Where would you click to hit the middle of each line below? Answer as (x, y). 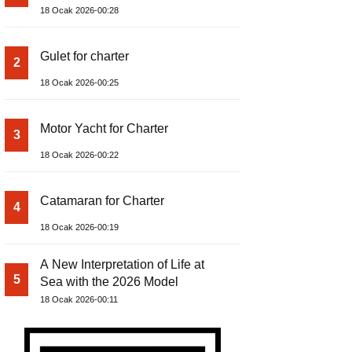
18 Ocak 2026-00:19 (79, 227)
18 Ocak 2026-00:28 (79, 11)
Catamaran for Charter (102, 201)
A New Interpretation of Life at (122, 265)
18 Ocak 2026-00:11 (79, 300)
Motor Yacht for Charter (104, 129)
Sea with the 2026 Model (109, 282)
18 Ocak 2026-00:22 (79, 155)
